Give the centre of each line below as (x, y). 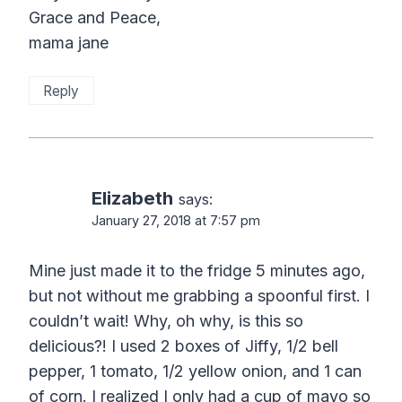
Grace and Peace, (95, 18)
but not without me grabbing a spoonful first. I (199, 296)
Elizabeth (132, 198)
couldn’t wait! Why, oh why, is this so (166, 321)
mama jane (69, 43)
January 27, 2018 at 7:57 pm (176, 221)
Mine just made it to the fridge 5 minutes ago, (197, 271)
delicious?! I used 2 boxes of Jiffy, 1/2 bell (184, 346)
